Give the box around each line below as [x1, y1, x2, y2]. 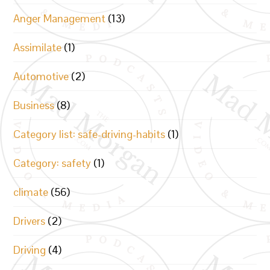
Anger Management [13, 11, 106, 25]
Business [13, 98, 55, 112]
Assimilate [13, 40, 62, 54]
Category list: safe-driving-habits [13, 127, 166, 141]
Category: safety [13, 156, 92, 170]
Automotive [13, 69, 69, 83]
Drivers [13, 214, 46, 228]
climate [13, 185, 49, 199]
